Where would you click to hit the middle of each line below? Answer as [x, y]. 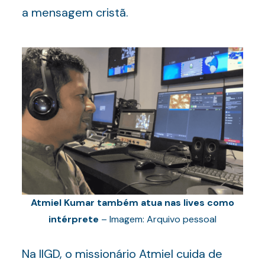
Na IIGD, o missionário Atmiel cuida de [122, 254]
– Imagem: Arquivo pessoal [157, 219]
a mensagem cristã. [75, 12]
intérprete [73, 219]
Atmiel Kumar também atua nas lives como [132, 203]
